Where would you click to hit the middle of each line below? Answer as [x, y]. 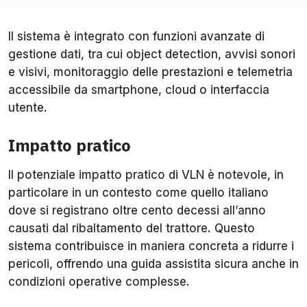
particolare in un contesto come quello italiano [138, 192]
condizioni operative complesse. [99, 281]
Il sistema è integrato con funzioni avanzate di [136, 36]
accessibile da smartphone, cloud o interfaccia [139, 89]
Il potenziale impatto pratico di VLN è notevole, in [146, 174]
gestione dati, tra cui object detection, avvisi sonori [152, 54]
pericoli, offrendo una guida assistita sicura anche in [153, 263]
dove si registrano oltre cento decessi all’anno [137, 210]
